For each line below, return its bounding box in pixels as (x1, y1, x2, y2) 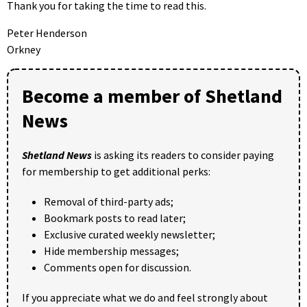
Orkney (7, 42, 40, 56)
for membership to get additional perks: (22, 164, 210, 178)
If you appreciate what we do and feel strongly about (22, 290, 268, 304)
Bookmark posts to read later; (44, 210, 186, 225)
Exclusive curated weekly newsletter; (44, 227, 215, 241)
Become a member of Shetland (22, 83, 282, 108)
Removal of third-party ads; (44, 194, 173, 208)
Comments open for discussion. (44, 260, 191, 274)
